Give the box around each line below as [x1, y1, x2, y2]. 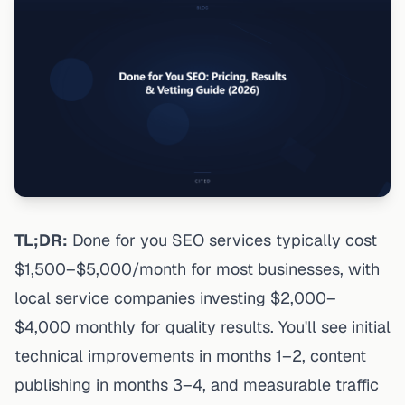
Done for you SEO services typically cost [68, 229, 377, 250]
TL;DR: [14, 229, 68, 250]
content [310, 344, 366, 366]
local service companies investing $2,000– [14, 287, 336, 308]
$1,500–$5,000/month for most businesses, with [14, 258, 380, 279]
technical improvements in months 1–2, [14, 344, 310, 366]
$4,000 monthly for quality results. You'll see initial [14, 316, 391, 337]
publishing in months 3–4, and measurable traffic [14, 373, 379, 395]
